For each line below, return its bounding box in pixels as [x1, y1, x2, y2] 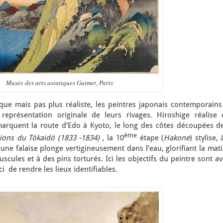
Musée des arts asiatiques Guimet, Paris [5, 78, 113, 87]
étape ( [137, 133, 164, 142]
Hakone [164, 133, 190, 142]
